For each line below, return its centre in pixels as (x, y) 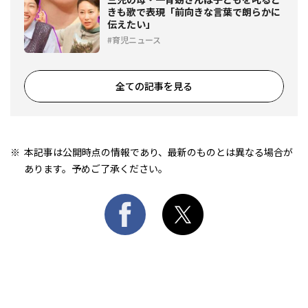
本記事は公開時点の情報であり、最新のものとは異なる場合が (158, 152)
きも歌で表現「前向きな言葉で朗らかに (194, 11)
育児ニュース (136, 39)
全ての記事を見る (154, 86)
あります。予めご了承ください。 (96, 168)
